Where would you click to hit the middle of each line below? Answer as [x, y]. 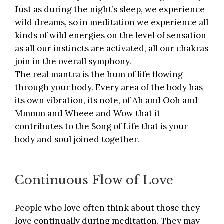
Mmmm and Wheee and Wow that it [88, 114]
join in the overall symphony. [73, 62]
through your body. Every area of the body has [109, 88]
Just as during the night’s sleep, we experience [110, 10]
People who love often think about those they [107, 208]
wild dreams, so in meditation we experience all [112, 23]
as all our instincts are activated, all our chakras [112, 49]
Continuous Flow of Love [94, 180]
